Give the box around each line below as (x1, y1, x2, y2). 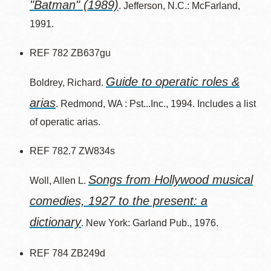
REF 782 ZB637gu (30, 48, 111, 58)
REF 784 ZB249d (30, 248, 105, 258)
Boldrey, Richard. (30, 77, 106, 88)
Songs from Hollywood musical (88, 173, 253, 186)
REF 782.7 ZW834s (30, 146, 115, 156)
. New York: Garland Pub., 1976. (81, 218, 218, 228)
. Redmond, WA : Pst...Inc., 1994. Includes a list (56, 99, 256, 109)
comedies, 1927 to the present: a (30, 194, 207, 207)
